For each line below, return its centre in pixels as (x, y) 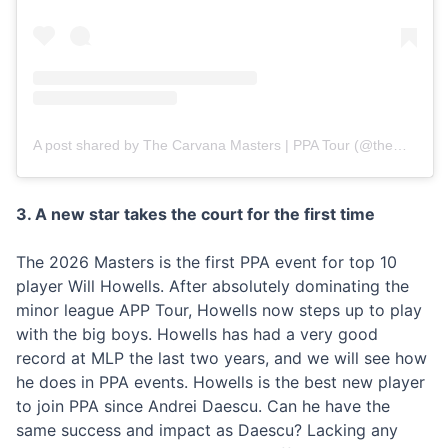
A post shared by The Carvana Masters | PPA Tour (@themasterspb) (400, 144)
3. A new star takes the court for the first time (195, 213)
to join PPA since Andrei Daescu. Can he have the (203, 405)
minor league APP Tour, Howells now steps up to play (219, 309)
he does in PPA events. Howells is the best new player (220, 381)
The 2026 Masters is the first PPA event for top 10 (206, 261)
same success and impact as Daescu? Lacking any (207, 429)
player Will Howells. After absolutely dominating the (212, 285)
